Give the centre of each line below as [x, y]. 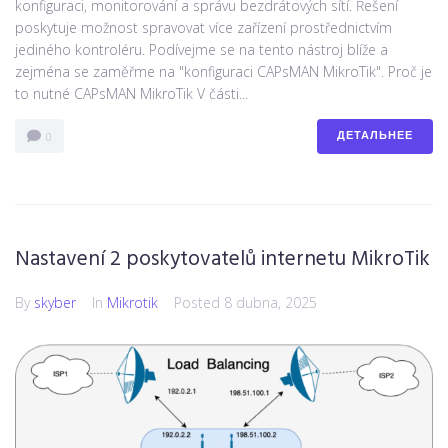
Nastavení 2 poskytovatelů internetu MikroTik [222, 260]
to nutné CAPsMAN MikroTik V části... [131, 94]
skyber [55, 303]
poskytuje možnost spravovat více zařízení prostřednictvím [203, 28]
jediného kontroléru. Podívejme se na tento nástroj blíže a [201, 50]
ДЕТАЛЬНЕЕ [375, 136]
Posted [199, 303]
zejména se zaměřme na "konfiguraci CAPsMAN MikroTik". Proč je [223, 72]
